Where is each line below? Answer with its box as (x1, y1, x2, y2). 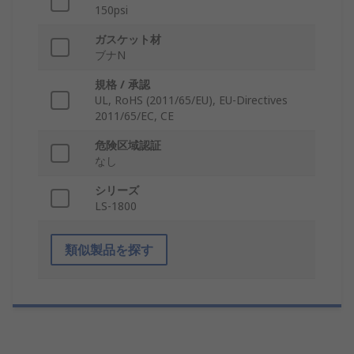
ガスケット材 (95, 32, 161, 47)
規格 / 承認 (95, 77, 150, 92)
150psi (95, 2, 128, 18)
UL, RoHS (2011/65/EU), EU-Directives (95, 92, 288, 108)
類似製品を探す (65, 241, 153, 259)
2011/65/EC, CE (95, 108, 174, 124)
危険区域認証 (95, 137, 161, 153)
